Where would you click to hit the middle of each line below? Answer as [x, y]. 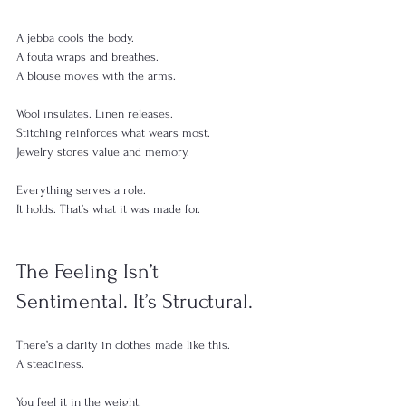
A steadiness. [50, 363]
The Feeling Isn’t [90, 271]
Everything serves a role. [81, 189]
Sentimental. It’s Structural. [135, 301]
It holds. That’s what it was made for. [108, 208]
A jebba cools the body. [75, 37]
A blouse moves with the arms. [96, 75]
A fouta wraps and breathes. [87, 56]
